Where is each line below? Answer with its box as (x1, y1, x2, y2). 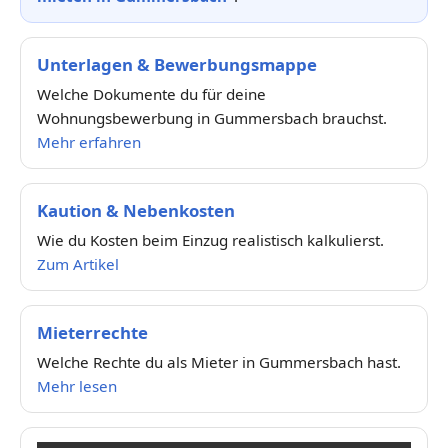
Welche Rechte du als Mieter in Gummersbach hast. (37, 351, 401, 372)
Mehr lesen (37, 375, 117, 396)
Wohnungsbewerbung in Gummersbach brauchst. (37, 107, 387, 128)
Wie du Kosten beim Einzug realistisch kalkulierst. (37, 229, 384, 250)
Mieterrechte (37, 320, 148, 344)
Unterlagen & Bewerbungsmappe (37, 52, 317, 76)
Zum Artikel (37, 253, 119, 274)
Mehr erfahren (37, 131, 141, 152)
